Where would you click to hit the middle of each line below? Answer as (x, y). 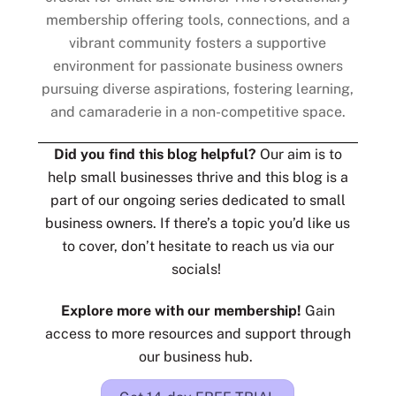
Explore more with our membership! (183, 310)
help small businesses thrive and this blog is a (198, 177)
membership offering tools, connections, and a (198, 19)
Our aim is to (301, 154)
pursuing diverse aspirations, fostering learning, (198, 88)
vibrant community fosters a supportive (198, 42)
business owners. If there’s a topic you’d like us (198, 223)
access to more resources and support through (198, 333)
